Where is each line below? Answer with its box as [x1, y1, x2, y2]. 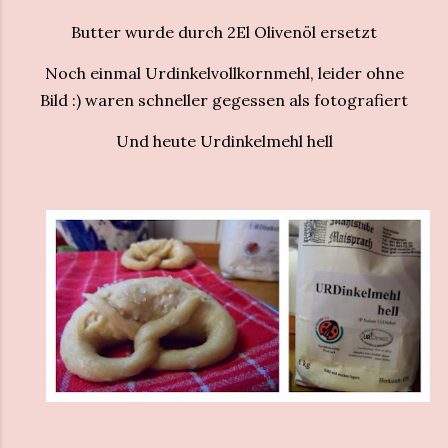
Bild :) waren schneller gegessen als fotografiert [40, 90, 408, 110]
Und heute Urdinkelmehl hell [115, 131, 333, 151]
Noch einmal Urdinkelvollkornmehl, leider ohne [44, 63, 404, 83]
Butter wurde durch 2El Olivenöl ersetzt [71, 22, 377, 42]
